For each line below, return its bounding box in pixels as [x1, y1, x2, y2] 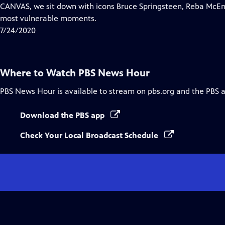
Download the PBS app [20, 110, 106, 120]
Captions [59, 13, 91, 23]
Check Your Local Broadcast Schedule [20, 131, 160, 140]
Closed [59, 1, 83, 11]
